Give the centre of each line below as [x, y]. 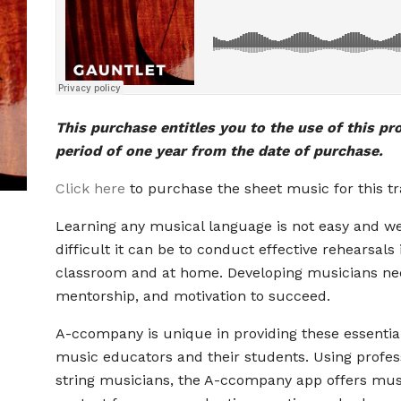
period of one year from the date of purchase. [220, 151]
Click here [91, 188]
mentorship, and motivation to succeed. [193, 296]
